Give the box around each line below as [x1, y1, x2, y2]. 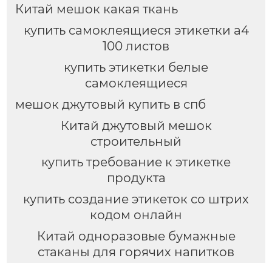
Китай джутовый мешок [60, 118, 212, 133]
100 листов [103, 38, 169, 53]
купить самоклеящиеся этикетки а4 [23, 22, 249, 38]
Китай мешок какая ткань [15, 1, 178, 16]
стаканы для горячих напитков [38, 245, 234, 260]
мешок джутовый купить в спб [15, 97, 206, 112]
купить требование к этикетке [41, 155, 231, 170]
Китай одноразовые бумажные [36, 229, 236, 244]
